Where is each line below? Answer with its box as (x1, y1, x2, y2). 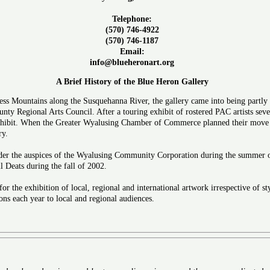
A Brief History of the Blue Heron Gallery (55, 77, 209, 86)
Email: (119, 46, 145, 56)
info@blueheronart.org (90, 57, 174, 67)
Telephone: (112, 14, 152, 24)
